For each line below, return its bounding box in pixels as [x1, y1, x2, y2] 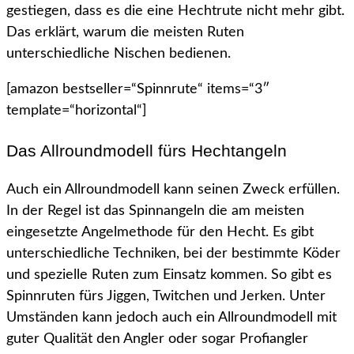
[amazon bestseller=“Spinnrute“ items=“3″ [6, 82, 269, 97]
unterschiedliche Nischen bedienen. [6, 47, 231, 62]
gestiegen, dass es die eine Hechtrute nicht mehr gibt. [6, 4, 345, 19]
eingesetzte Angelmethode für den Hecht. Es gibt [6, 225, 314, 240]
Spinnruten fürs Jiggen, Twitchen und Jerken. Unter [6, 289, 326, 304]
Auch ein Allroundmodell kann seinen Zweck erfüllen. [6, 183, 340, 198]
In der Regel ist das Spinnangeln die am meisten [6, 204, 304, 219]
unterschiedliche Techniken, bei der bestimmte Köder [6, 247, 341, 262]
